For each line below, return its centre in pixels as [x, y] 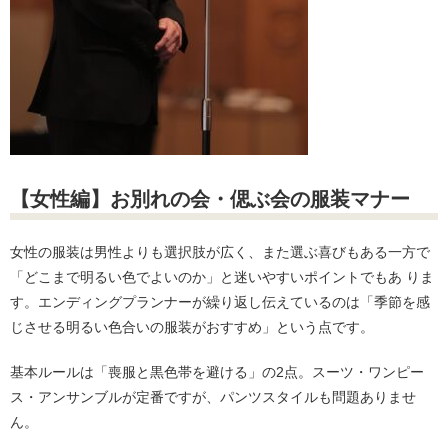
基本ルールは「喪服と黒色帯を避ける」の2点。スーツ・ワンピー [217, 372]
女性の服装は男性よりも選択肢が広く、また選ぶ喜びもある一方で [220, 252]
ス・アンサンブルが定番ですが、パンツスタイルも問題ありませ [213, 397]
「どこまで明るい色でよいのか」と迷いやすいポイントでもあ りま [222, 277]
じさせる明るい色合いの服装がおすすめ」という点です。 [192, 327]
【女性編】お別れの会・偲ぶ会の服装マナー [210, 199]
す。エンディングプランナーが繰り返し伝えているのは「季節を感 [220, 302]
